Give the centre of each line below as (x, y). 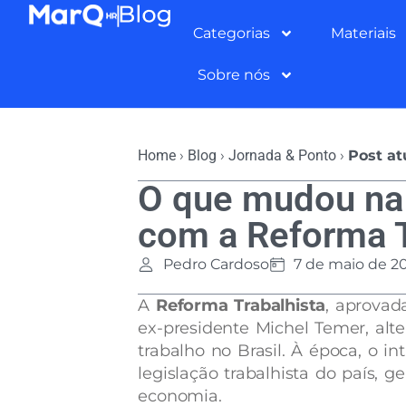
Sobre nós (234, 74)
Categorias (231, 33)
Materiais (363, 33)
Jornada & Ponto (283, 155)
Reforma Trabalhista (241, 305)
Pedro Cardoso (216, 264)
